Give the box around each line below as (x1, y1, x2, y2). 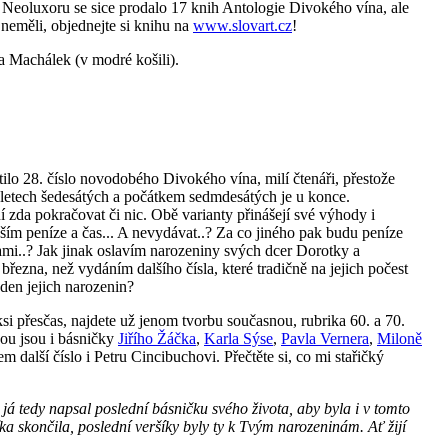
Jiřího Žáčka (118, 329, 196, 347)
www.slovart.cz (193, 16, 292, 34)
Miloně (377, 329, 422, 347)
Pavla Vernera (281, 329, 369, 347)
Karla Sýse (204, 329, 273, 347)
